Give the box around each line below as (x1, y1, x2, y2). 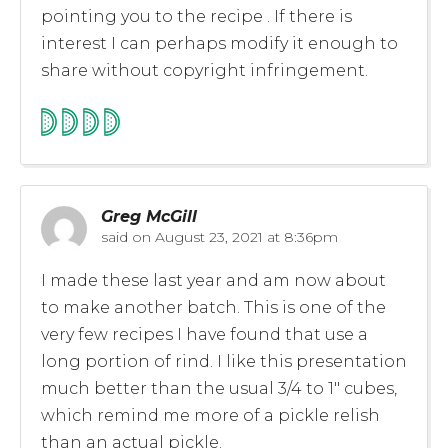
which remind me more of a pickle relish (41, 405, 380, 425)
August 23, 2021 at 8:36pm (151, 227, 338, 246)
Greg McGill (101, 206, 197, 226)
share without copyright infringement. (41, 60, 368, 80)
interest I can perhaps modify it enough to (41, 33, 398, 53)
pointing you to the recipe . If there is (41, 6, 352, 26)
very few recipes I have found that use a (41, 324, 368, 344)
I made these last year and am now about (41, 270, 386, 290)
